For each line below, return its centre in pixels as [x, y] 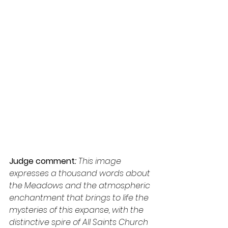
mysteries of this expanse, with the [77, 210]
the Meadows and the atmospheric [81, 186]
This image [101, 161]
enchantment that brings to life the [80, 198]
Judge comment [42, 161]
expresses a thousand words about [81, 174]
